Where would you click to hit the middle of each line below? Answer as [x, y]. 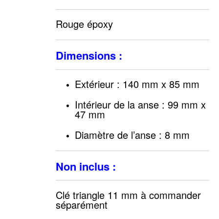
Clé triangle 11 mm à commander [128, 195]
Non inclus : [87, 166]
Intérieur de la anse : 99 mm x [140, 105]
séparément [81, 204]
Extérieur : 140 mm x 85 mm [137, 84]
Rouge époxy [84, 24]
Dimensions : [90, 55]
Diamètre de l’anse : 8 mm [132, 135]
